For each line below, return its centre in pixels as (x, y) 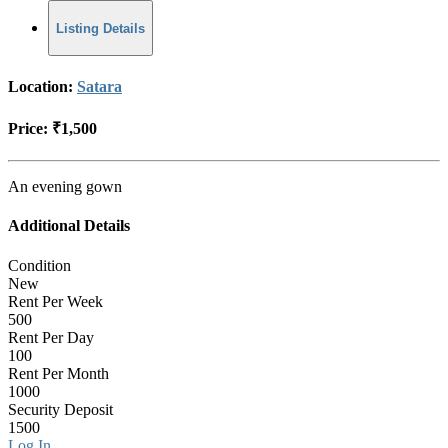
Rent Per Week (55, 301)
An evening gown (65, 187)
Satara (99, 86)
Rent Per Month (58, 373)
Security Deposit (60, 409)
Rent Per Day (51, 337)
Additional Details (69, 226)
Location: (42, 86)
